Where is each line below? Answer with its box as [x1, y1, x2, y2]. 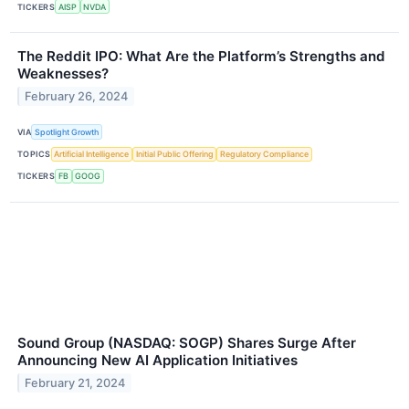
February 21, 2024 [25, 375, 126, 390]
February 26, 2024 [25, 89, 129, 104]
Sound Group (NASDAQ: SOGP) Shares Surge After [17, 334, 356, 352]
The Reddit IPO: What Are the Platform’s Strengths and [17, 47, 385, 66]
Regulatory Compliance [220, 149, 309, 160]
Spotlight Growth [35, 127, 100, 138]
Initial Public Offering [135, 149, 214, 160]
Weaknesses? [17, 65, 109, 83]
